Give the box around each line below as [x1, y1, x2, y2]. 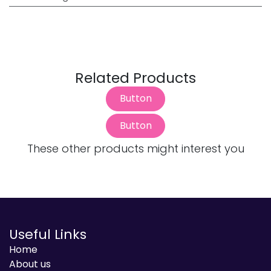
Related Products [75, 68, 196, 88]
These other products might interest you [27, 141, 244, 157]
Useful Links [9, 225, 87, 244]
